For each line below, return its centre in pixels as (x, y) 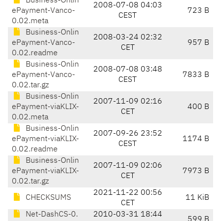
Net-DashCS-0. (51, 215)
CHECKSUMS (47, 198)
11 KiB (197, 198)
